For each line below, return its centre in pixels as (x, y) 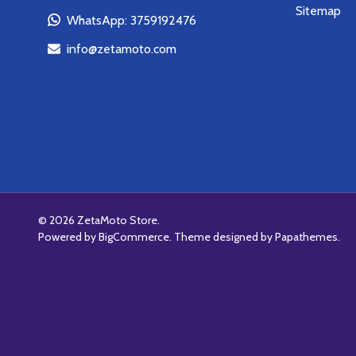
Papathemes (306, 236)
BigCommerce (134, 236)
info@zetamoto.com (122, 48)
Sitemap (318, 10)
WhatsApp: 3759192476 (132, 20)
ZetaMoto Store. (117, 220)
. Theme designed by (222, 236)
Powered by (68, 236)
